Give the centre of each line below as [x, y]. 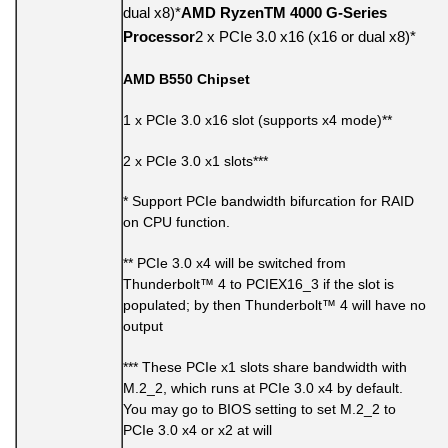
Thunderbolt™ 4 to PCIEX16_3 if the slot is [258, 284]
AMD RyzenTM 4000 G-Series [284, 13]
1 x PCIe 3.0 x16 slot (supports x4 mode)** [257, 119]
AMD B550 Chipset [186, 79]
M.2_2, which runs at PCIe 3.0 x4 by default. [263, 388]
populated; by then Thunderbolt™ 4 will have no [274, 305]
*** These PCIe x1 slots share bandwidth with [265, 367]
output [143, 326]
